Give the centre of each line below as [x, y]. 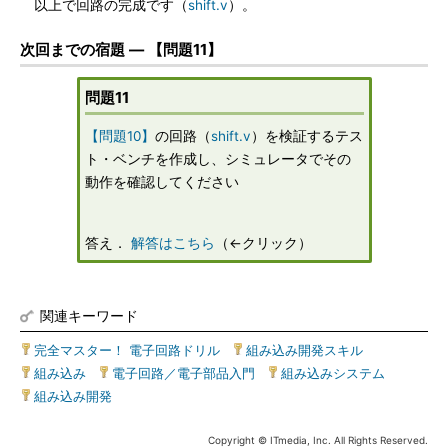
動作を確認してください [161, 182]
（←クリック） [263, 243]
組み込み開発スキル [304, 350]
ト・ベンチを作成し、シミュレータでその [217, 159]
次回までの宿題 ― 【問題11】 [121, 49]
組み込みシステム [333, 373]
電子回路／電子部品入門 [183, 373]
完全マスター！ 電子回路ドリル [127, 350]
